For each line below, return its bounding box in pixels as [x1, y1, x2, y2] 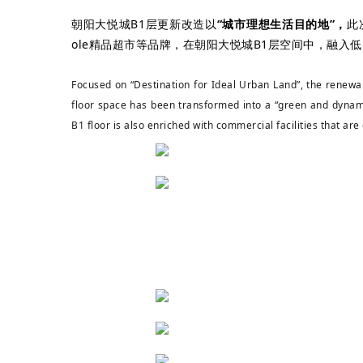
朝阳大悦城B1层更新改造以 [71, 15, 217, 32]
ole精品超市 [71, 36, 136, 52]
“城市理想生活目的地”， [216, 15, 347, 32]
